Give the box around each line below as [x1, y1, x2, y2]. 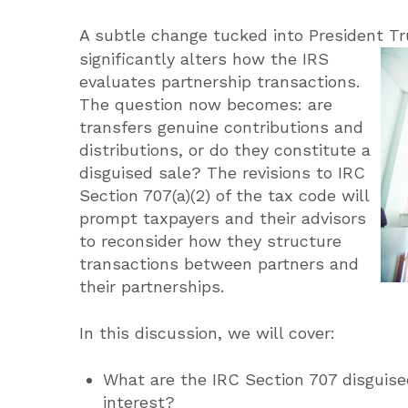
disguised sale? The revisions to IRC [79, 163, 365, 182]
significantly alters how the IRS [79, 49, 329, 68]
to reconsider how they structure [79, 231, 342, 250]
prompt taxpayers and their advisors [79, 209, 366, 228]
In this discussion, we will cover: [79, 323, 335, 342]
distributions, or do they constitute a [79, 140, 371, 159]
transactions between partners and [79, 254, 359, 273]
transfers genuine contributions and [79, 117, 363, 137]
